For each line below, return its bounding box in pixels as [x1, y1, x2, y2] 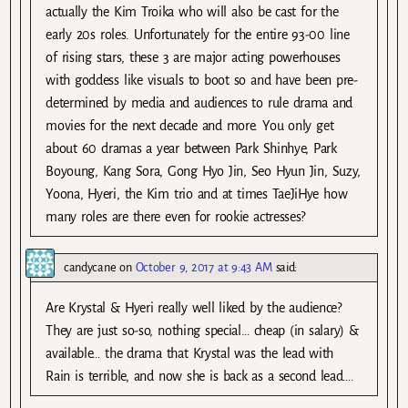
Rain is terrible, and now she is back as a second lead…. [46, 368, 354, 383]
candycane [64, 260, 117, 274]
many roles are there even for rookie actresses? [46, 209, 306, 224]
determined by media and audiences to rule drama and [46, 95, 353, 110]
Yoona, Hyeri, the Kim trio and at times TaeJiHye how [46, 186, 348, 201]
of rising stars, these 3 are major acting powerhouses [46, 49, 341, 65]
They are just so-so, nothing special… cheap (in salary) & [46, 322, 359, 338]
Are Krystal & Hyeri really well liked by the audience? [46, 300, 342, 315]
